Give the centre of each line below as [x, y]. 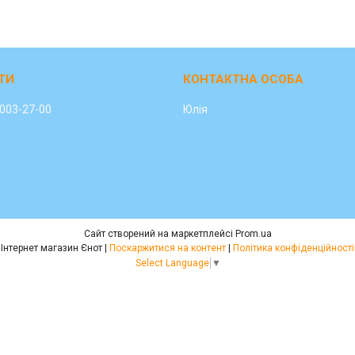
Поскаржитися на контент [168, 248]
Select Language [172, 263]
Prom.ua [253, 234]
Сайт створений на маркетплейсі [159, 234]
